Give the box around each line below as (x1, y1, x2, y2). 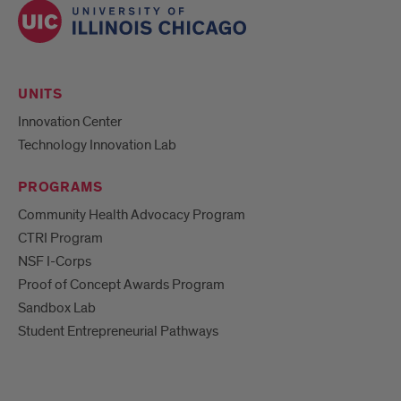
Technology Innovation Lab (18, 135, 176, 154)
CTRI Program (18, 228, 103, 247)
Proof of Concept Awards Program (18, 275, 225, 294)
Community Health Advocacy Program (18, 205, 245, 224)
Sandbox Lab (18, 298, 96, 317)
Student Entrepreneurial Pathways (18, 321, 218, 340)
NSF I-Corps (18, 252, 91, 270)
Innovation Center (18, 112, 122, 131)
